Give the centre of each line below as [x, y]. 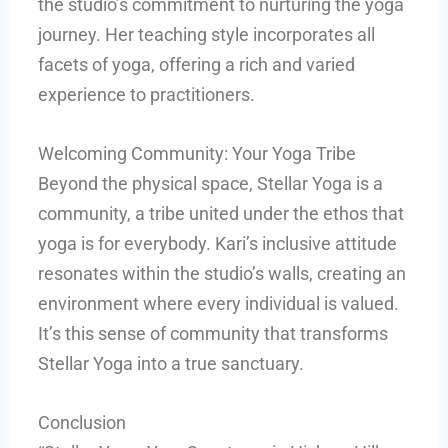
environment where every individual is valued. [219, 303]
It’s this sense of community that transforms [213, 333]
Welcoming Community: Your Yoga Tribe [197, 153]
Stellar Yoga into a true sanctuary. [171, 363]
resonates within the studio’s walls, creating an [222, 273]
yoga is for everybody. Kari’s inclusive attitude [218, 243]
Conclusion [82, 422]
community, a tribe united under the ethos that [221, 213]
